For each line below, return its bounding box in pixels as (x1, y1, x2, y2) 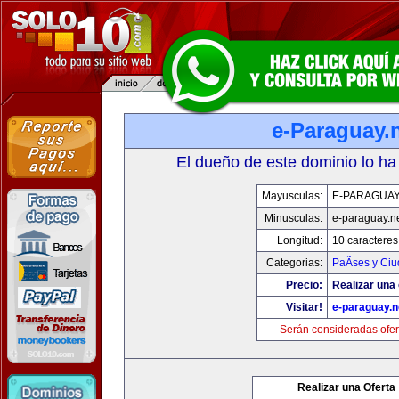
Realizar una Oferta (297, 381, 395, 394)
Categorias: (265, 256, 322, 269)
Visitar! (285, 301, 322, 313)
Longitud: (276, 234, 322, 247)
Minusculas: (264, 212, 322, 224)
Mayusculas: (261, 190, 322, 202)
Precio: (285, 279, 322, 291)
